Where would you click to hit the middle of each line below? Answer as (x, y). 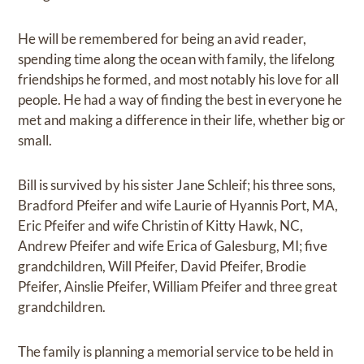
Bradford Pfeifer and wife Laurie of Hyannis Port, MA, (178, 205)
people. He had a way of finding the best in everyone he (180, 99)
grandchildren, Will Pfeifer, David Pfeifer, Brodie (162, 266)
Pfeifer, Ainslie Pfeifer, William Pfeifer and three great (178, 286)
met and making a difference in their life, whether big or (182, 119)
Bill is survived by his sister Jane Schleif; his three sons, (177, 184)
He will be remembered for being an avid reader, (162, 38)
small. (35, 140)
